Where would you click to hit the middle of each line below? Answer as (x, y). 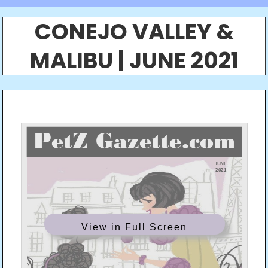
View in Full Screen (135, 227)
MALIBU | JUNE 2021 (134, 60)
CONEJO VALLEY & (134, 32)
